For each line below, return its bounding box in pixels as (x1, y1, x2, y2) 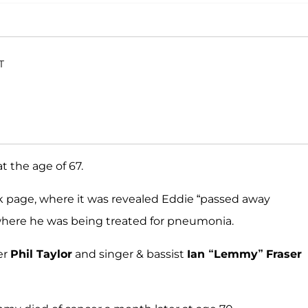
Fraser (266, 247, 302, 261)
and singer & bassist (72, 247, 187, 261)
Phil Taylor (10, 247, 72, 261)
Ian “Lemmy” (187, 247, 263, 261)
